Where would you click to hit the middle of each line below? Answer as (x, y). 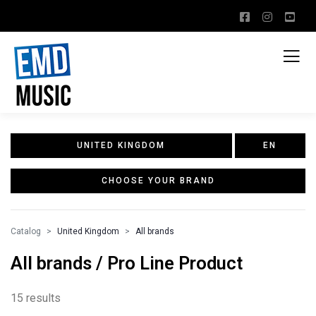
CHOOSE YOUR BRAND (158, 181)
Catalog (26, 231)
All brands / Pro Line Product (127, 263)
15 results (36, 298)
